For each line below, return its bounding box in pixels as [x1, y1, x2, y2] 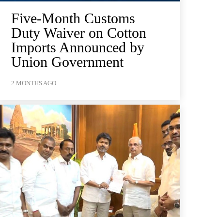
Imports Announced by [11, 39, 144, 55]
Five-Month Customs [11, 10, 135, 26]
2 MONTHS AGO [11, 79, 56, 87]
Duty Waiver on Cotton [11, 24, 146, 41]
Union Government [11, 53, 124, 70]
